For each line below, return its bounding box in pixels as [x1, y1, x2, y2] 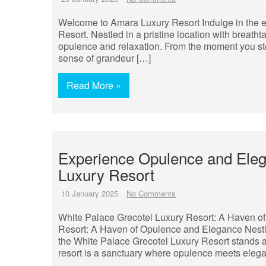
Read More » [66, 78, 121, 92]
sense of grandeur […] [58, 51, 151, 65]
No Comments [126, 188, 176, 199]
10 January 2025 [61, 188, 118, 199]
